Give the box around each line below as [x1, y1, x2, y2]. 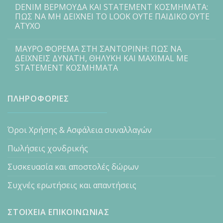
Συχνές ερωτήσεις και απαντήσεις [7, 180, 136, 191]
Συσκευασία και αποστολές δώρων [7, 161, 139, 173]
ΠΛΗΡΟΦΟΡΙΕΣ [7, 93, 69, 105]
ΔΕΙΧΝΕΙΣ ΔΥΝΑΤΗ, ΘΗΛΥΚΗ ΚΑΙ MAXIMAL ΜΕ [15, 53, 188, 64]
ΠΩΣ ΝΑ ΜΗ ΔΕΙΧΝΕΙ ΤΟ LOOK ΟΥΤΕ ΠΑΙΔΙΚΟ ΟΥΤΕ [15, 11, 210, 22]
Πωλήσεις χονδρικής [7, 143, 88, 154]
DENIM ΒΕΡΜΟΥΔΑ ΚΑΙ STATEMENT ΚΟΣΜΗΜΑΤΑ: [15, 1, 208, 13]
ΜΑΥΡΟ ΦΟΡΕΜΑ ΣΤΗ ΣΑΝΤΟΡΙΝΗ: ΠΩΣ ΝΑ [15, 43, 182, 55]
